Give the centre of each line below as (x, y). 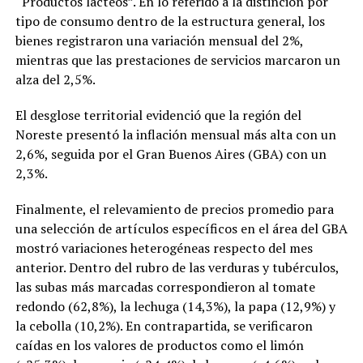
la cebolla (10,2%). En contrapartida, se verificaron (164, 325)
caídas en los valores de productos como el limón (159, 345)
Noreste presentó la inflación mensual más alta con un (175, 134)
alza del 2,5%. (55, 79)
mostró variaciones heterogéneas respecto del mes (164, 248)
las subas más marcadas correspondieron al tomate (165, 286)
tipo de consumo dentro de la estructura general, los (170, 21)
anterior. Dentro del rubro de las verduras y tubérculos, (177, 267)
